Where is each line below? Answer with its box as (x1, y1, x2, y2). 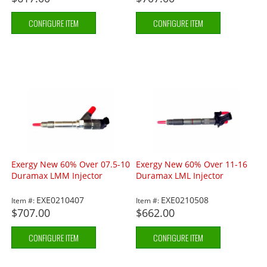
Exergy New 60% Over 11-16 (136, 159, 248, 170)
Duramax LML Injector (136, 170, 224, 182)
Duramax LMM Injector (11, 170, 103, 182)
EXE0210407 (36, 194, 85, 206)
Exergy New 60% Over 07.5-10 (11, 159, 131, 170)
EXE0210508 (161, 194, 209, 206)
